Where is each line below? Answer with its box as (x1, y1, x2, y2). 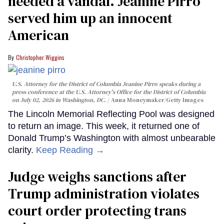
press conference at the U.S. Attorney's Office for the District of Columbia (12, 88, 205, 96)
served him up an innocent (8, 8, 172, 27)
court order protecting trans (8, 201, 186, 220)
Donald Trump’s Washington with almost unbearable (8, 133, 215, 143)
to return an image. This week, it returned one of (8, 121, 199, 131)
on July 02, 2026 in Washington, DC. (12, 96, 106, 104)
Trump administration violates (8, 184, 199, 203)
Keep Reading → (36, 145, 104, 155)
